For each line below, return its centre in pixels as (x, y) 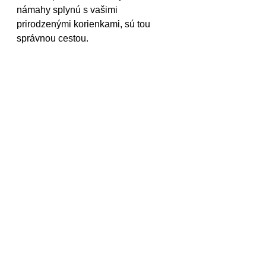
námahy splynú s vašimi (68, 9)
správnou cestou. (53, 38)
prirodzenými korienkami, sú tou (85, 24)
